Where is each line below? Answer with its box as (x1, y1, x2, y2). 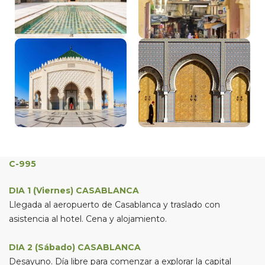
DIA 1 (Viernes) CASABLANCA (9, 185, 139, 196)
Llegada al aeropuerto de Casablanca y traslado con (9, 199, 220, 210)
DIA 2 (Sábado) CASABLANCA (9, 242, 141, 253)
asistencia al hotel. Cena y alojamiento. (9, 214, 167, 224)
